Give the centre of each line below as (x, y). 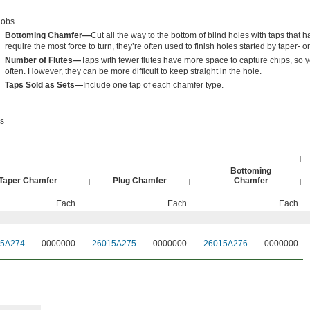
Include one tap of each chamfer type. (153, 85)
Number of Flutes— (43, 60)
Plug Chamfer (139, 181)
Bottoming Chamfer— (47, 35)
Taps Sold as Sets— (44, 85)
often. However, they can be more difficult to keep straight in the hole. (133, 71)
